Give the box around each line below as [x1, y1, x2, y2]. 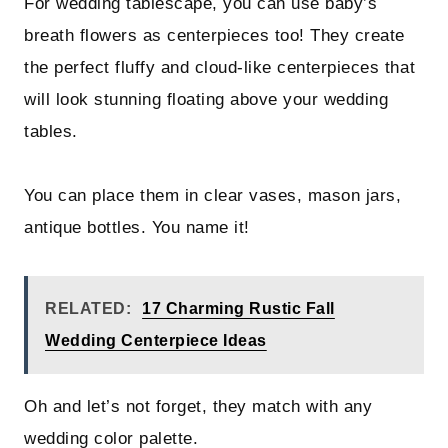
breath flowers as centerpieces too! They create [24, 26, 405, 46]
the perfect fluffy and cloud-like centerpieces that [24, 58, 416, 78]
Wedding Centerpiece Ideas [45, 332, 267, 350]
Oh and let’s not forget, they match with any [24, 397, 373, 417]
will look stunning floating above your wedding [24, 90, 389, 110]
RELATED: [45, 300, 132, 318]
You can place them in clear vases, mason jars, [24, 186, 402, 206]
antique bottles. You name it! [24, 218, 250, 238]
